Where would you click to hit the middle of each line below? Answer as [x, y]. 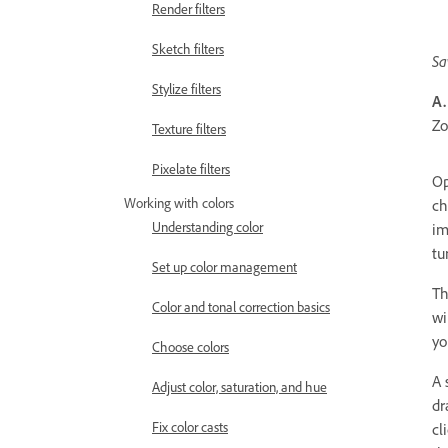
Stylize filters [186, 88]
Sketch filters [188, 48]
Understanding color [207, 226]
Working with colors [179, 202]
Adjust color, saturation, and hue [239, 386]
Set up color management [224, 266]
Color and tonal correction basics [241, 306]
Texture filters [189, 128]
